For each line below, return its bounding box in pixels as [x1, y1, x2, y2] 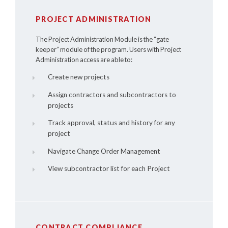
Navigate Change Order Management [47, 147, 160, 155]
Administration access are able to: [36, 55, 132, 64]
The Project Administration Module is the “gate [36, 35, 169, 44]
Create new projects [47, 72, 109, 81]
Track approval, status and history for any [47, 119, 175, 127]
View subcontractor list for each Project [47, 164, 170, 173]
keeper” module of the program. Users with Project [36, 45, 181, 54]
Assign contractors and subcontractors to [47, 90, 176, 99]
